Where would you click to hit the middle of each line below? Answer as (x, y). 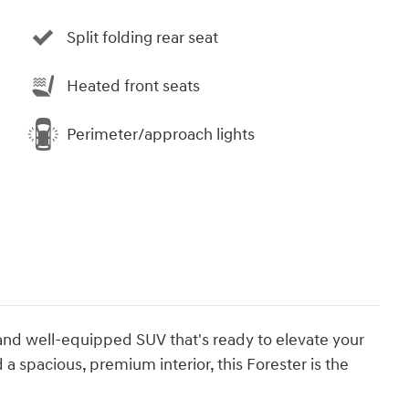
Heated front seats (133, 86)
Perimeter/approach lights (161, 134)
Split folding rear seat (142, 37)
